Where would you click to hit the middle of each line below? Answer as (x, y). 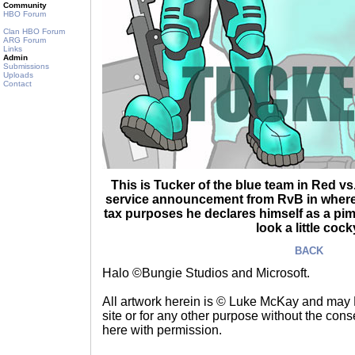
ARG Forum (25, 40)
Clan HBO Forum (34, 31)
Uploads (18, 75)
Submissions (26, 66)
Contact (17, 84)
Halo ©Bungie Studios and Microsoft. (206, 273)
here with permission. (162, 330)
